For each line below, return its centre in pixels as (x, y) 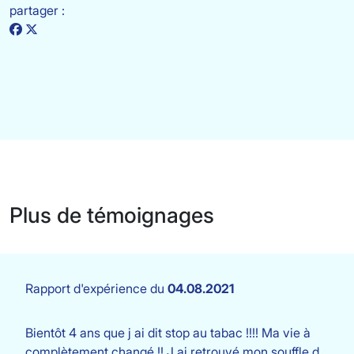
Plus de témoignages (112, 215)
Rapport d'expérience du (96, 288)
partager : (37, 10)
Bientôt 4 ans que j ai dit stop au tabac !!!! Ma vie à (168, 333)
